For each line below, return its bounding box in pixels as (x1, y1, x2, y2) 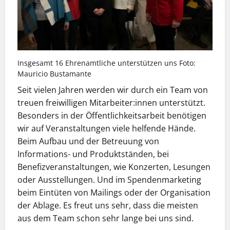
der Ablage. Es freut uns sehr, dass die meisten (17, 199, 198, 211)
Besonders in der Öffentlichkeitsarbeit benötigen (17, 109, 206, 121)
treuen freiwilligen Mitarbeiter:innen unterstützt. (17, 97, 205, 108)
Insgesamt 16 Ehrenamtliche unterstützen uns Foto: (17, 58, 196, 68)
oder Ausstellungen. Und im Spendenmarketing (17, 174, 201, 185)
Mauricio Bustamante (17, 69, 91, 79)
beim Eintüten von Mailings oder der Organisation (17, 186, 210, 198)
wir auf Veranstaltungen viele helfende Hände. (17, 122, 196, 134)
